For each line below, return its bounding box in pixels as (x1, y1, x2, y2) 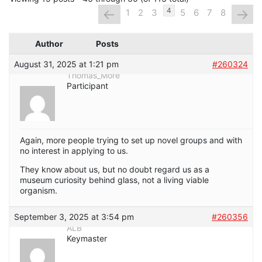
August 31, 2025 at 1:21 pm (14, 59, 119, 70)
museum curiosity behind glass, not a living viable (20, 175, 209, 185)
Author (35, 39, 63, 49)
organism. (20, 185, 57, 196)
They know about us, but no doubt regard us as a (20, 164, 209, 175)
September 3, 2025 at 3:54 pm (14, 212, 134, 222)
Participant (67, 81, 108, 91)
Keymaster (67, 233, 107, 244)
